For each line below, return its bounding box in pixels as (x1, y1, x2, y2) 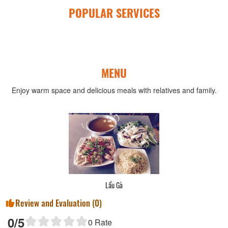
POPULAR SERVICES (68, 5, 160, 21)
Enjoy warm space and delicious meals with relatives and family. (11, 85, 217, 96)
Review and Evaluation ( (15, 196, 95, 210)
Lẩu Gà (95, 180, 113, 191)
